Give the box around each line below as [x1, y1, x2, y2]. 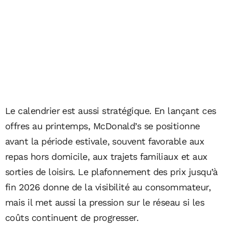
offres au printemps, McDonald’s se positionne [5, 120, 200, 131]
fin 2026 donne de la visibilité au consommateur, [5, 181, 211, 192]
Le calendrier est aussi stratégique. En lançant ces [5, 105, 216, 116]
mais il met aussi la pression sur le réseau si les [5, 196, 204, 208]
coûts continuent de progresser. [5, 212, 139, 223]
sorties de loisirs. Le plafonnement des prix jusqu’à [5, 166, 218, 177]
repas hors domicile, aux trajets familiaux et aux [5, 151, 208, 162]
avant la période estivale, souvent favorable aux [5, 135, 205, 147]
